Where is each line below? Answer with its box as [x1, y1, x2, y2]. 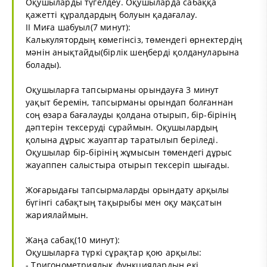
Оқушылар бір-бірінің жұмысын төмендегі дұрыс [26, 146, 232, 158]
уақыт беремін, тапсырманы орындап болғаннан [26, 96, 234, 108]
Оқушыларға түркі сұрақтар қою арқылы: [26, 246, 202, 258]
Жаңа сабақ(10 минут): [26, 234, 120, 246]
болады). [26, 58, 62, 70]
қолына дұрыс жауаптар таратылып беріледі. [26, 133, 218, 145]
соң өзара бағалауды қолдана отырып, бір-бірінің [26, 108, 237, 120]
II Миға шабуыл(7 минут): [26, 21, 131, 33]
